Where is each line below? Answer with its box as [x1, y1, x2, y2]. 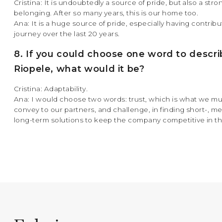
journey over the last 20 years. [14, 30, 120, 38]
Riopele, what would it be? [14, 63, 145, 75]
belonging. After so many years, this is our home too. [14, 9, 199, 17]
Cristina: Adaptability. [14, 85, 88, 93]
